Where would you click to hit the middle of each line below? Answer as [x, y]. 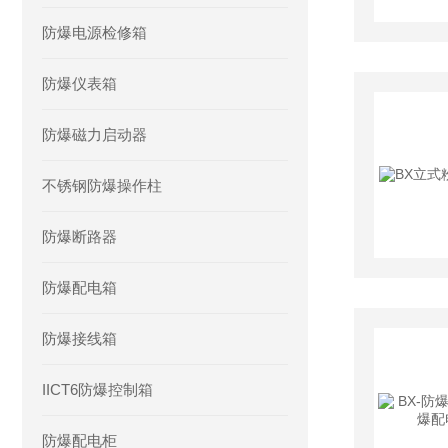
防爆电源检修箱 [94, 32]
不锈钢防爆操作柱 [102, 185]
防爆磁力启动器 [94, 134]
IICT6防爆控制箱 [97, 389]
